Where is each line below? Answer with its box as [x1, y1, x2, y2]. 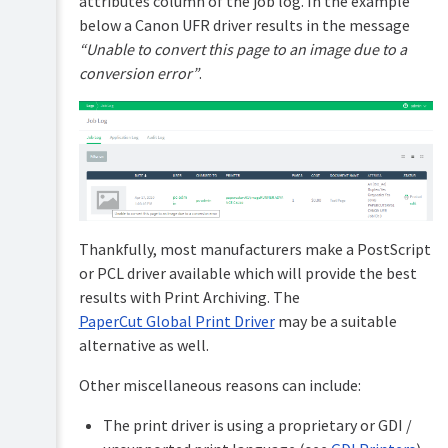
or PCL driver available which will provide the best [78, 263, 417, 284]
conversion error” [78, 63, 199, 84]
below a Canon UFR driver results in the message [78, 15, 410, 36]
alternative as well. [78, 335, 209, 356]
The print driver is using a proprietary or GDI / [102, 415, 412, 436]
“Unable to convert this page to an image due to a [78, 39, 407, 60]
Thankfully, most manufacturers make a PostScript [78, 239, 431, 260]
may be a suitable [274, 311, 397, 332]
